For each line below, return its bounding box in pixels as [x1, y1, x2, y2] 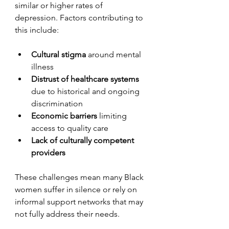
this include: [15, 25, 59, 35]
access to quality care [31, 123, 108, 133]
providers [31, 147, 65, 157]
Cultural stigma [31, 49, 86, 59]
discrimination [31, 98, 83, 108]
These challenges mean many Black [15, 172, 146, 182]
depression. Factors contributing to [15, 12, 145, 22]
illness [31, 61, 54, 72]
